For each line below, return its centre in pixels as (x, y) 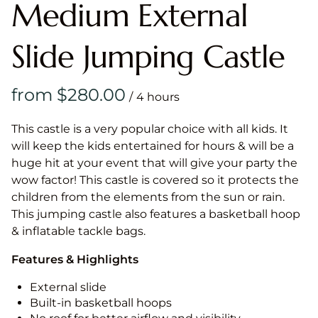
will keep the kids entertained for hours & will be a (153, 146)
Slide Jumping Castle (148, 57)
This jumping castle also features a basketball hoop (156, 214)
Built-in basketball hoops (101, 303)
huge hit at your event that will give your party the (154, 163)
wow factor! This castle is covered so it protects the (155, 180)
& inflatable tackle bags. (81, 231)
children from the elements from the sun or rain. (148, 197)
